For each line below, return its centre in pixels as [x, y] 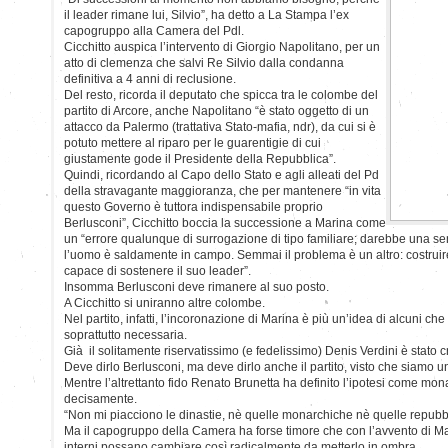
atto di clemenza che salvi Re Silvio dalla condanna [204, 62]
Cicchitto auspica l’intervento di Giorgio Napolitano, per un [222, 46]
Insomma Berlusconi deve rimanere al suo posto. [196, 286]
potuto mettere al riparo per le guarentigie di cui [192, 142]
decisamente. [100, 398]
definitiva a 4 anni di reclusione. [150, 78]
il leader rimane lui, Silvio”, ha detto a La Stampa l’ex [206, 14]
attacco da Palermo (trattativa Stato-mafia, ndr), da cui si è [220, 126]
